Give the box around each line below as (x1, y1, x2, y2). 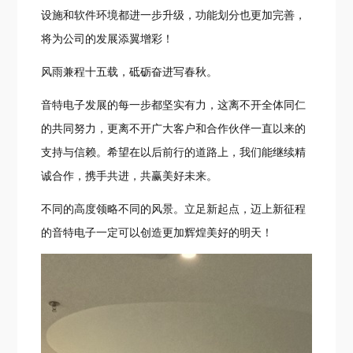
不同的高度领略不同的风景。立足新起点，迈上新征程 (41, 203, 307, 215)
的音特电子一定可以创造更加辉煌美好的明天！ (41, 226, 273, 239)
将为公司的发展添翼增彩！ (41, 32, 174, 45)
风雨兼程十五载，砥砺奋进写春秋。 (41, 65, 218, 78)
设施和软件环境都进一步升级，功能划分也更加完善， (41, 9, 307, 21)
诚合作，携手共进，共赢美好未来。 (41, 169, 218, 182)
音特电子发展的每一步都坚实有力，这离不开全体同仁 (41, 98, 307, 111)
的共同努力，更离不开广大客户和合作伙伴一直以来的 (41, 122, 307, 135)
